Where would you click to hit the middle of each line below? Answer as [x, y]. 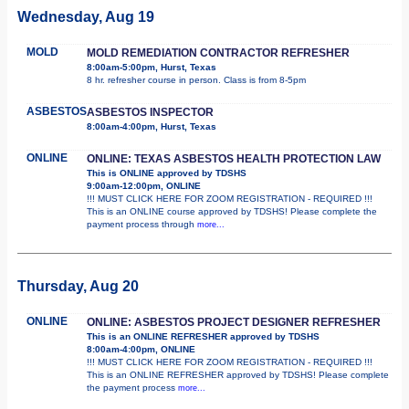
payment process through [142, 224]
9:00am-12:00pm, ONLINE [144, 185]
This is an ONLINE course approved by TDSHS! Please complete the [232, 211]
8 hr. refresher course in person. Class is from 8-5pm [196, 79]
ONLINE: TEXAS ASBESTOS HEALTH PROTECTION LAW [234, 158]
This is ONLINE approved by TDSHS [167, 173]
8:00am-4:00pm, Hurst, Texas [152, 126]
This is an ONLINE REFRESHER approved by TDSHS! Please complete [238, 374]
